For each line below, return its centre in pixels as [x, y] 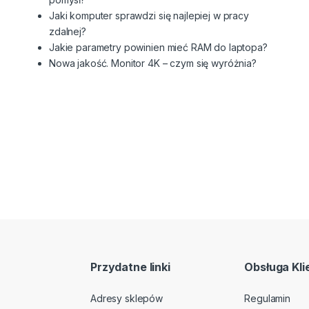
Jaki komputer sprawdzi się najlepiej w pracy [149, 15]
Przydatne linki [130, 267]
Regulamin [268, 299]
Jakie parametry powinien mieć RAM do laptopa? [158, 47]
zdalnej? [68, 31]
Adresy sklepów [127, 299]
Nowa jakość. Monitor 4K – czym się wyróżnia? [153, 63]
